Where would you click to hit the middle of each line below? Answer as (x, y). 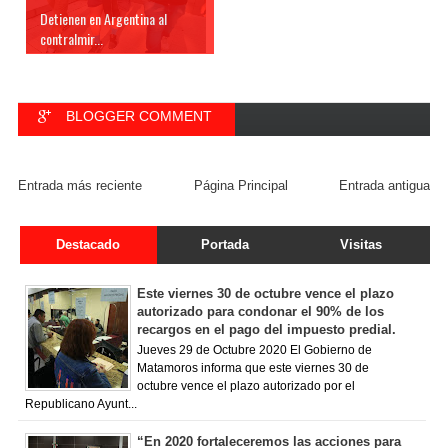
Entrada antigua (384, 185)
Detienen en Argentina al (103, 18)
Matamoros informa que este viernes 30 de (253, 368)
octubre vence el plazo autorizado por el (246, 386)
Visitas (361, 244)
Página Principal (240, 185)
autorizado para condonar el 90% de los (260, 311)
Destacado (88, 244)
